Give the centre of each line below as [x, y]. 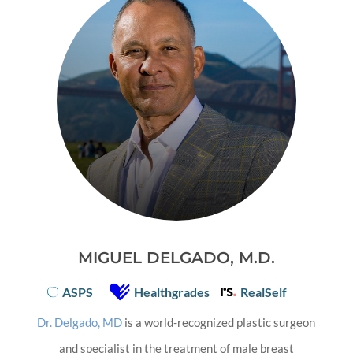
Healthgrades [171, 292]
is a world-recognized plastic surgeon [219, 322]
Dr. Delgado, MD [80, 322]
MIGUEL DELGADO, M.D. [176, 257]
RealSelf [263, 292]
